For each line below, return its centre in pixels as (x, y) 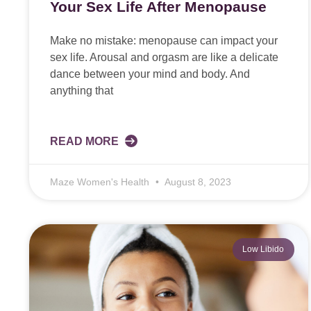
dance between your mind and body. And (150, 74)
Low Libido (263, 250)
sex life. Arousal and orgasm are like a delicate (164, 58)
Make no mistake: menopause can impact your (164, 41)
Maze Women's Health (101, 182)
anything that (82, 91)
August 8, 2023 (197, 182)
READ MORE (86, 142)
